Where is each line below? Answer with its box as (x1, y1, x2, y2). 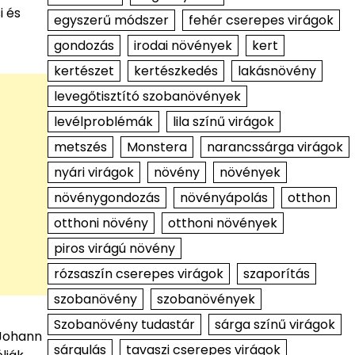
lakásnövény (237, 62, 316, 80)
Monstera (126, 138, 187, 156)
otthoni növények (167, 214, 277, 232)
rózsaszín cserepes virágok (53, 265, 223, 283)
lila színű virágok (172, 113, 274, 131)
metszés (53, 138, 107, 156)
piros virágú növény (53, 239, 175, 258)
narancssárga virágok (206, 138, 343, 156)
